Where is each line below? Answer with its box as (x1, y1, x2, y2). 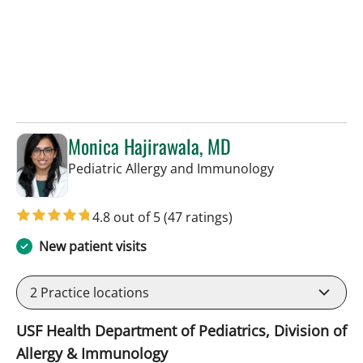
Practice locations (37, 283, 149, 301)
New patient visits (39, 237, 147, 255)
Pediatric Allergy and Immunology (68, 160, 274, 178)
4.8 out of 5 (92, 207, 164, 226)
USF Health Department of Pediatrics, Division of (16, 320, 347, 340)
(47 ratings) (164, 207, 233, 226)
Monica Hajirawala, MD (68, 131, 231, 161)
